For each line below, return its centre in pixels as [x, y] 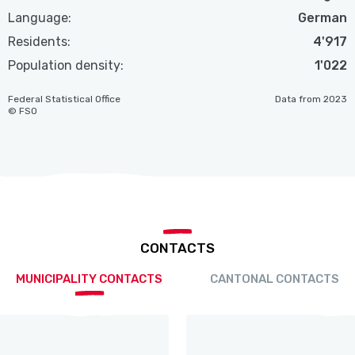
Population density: [66, 65]
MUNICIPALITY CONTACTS [89, 279]
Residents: [40, 41]
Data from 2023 [311, 99]
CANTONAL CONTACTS [275, 279]
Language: [40, 17]
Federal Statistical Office [65, 99]
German [322, 17]
